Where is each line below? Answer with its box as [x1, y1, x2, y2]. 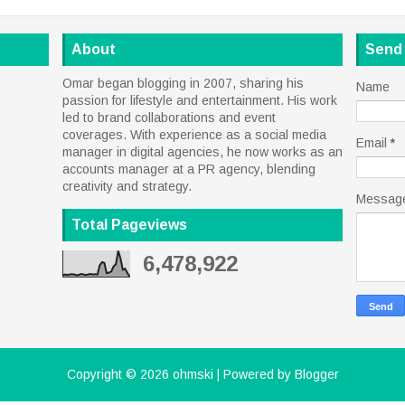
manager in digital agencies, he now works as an [62, 145, 343, 160]
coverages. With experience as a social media [62, 127, 326, 143]
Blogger [294, 367, 339, 382]
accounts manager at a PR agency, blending [62, 162, 316, 177]
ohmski [172, 367, 213, 382]
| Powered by [212, 367, 295, 382]
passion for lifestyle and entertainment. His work [62, 93, 337, 108]
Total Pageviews [71, 217, 187, 233]
